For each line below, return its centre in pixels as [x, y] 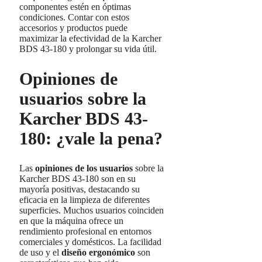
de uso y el [40, 252]
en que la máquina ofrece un [71, 220]
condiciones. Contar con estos [74, 18]
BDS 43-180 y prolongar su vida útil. [88, 49]
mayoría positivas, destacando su [80, 189]
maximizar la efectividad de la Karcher [90, 39]
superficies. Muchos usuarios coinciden [92, 210]
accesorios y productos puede [73, 28]
